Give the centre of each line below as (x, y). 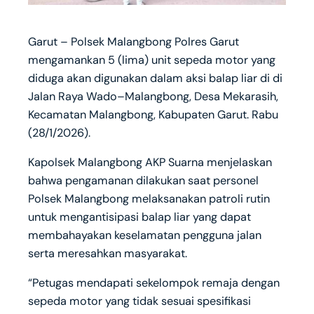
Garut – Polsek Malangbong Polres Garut (134, 41)
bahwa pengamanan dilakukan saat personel (143, 181)
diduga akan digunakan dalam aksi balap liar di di (155, 78)
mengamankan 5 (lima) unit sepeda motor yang (152, 60)
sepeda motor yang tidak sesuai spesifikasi (139, 301)
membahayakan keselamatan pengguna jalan (145, 235)
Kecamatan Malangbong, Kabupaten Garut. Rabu (153, 114)
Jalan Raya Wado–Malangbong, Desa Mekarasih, (153, 96)
